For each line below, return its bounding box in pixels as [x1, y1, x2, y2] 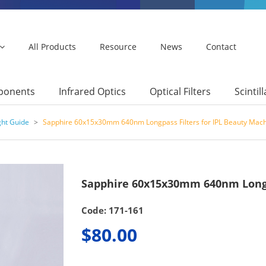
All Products [28, 41, 76, 52]
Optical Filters [150, 84, 211, 98]
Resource [100, 41, 137, 52]
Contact [206, 41, 236, 52]
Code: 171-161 [81, 204, 144, 217]
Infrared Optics [59, 84, 126, 98]
